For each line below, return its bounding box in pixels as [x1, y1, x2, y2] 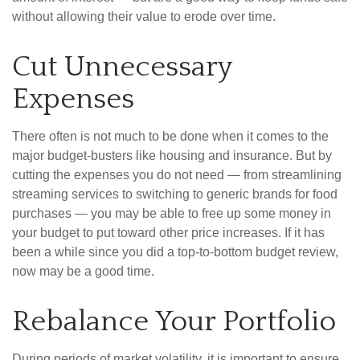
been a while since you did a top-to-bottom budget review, [12, 245, 338, 260]
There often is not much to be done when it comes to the [12, 129, 329, 144]
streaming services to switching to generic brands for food [12, 187, 337, 202]
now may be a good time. [12, 264, 154, 279]
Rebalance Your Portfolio [12, 305, 336, 338]
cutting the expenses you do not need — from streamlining [12, 168, 342, 182]
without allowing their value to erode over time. [12, 10, 276, 24]
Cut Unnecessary [12, 51, 231, 84]
